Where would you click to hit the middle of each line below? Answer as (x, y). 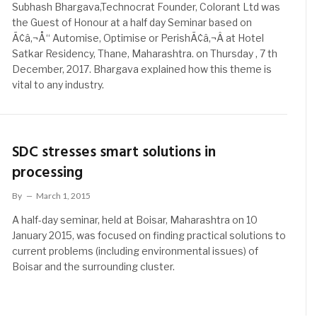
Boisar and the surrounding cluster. (94, 266)
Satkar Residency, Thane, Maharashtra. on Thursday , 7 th (145, 53)
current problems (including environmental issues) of (136, 251)
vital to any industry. (58, 85)
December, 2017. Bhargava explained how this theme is (142, 69)
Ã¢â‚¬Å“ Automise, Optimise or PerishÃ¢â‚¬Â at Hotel (138, 38)
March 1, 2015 (64, 196)
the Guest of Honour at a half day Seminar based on (132, 22)
